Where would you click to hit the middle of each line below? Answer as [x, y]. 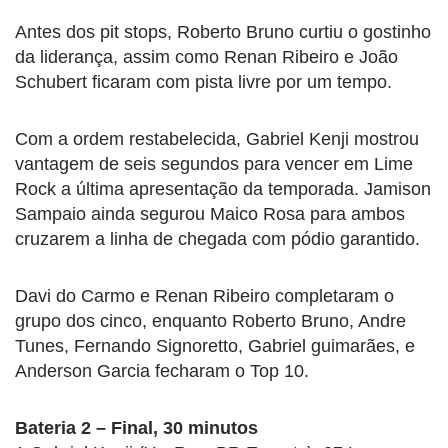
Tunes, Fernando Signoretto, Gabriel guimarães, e [215, 345]
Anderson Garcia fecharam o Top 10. [162, 370]
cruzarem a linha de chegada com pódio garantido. [217, 238]
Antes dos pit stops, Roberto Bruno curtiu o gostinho [223, 31]
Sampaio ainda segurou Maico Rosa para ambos [210, 213]
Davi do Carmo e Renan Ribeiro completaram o [204, 295]
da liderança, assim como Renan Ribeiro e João [206, 56]
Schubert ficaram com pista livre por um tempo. [203, 81]
